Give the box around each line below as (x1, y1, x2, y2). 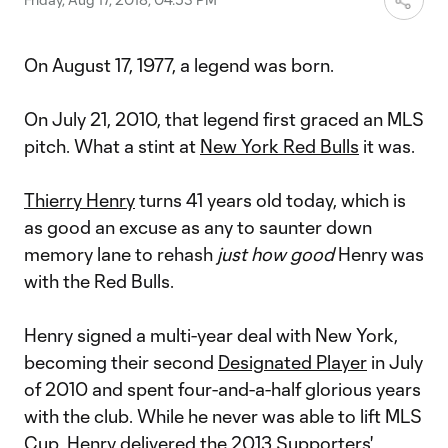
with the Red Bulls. (24, 270, 174, 292)
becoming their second (24, 351, 218, 373)
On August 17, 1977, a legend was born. (24, 54, 338, 76)
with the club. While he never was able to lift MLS (24, 405, 422, 427)
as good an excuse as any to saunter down (24, 216, 372, 238)
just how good (217, 243, 338, 265)
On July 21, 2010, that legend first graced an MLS (24, 108, 424, 130)
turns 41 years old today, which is (135, 189, 406, 211)
